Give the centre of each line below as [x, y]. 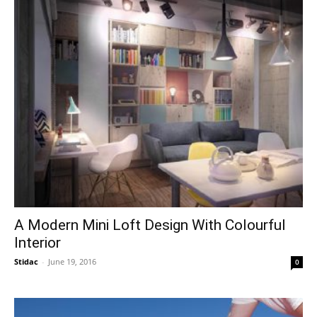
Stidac [26, 262]
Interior [38, 243]
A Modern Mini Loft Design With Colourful [150, 225]
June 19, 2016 [72, 262]
